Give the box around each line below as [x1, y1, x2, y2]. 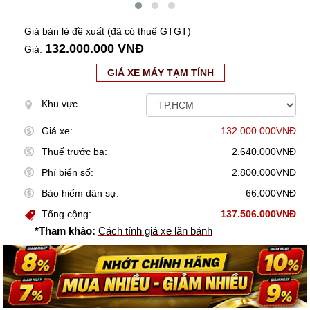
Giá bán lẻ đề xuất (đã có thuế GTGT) [24, 26, 191, 37]
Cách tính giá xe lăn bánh [98, 225, 212, 237]
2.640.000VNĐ [232, 146, 296, 158]
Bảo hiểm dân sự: [42, 188, 119, 199]
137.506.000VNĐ [221, 208, 296, 220]
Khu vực [42, 98, 77, 110]
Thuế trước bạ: [42, 146, 107, 158]
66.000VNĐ [246, 188, 296, 199]
